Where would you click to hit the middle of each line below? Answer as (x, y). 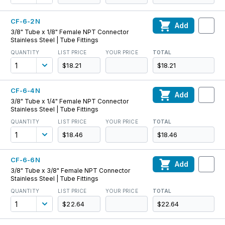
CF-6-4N (25, 90)
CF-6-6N (25, 160)
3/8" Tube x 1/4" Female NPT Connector (70, 101)
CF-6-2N (25, 21)
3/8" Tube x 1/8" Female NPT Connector (70, 32)
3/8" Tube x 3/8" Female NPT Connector (70, 171)
